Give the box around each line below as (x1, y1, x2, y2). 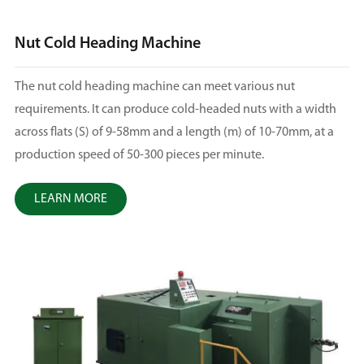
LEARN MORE (33, 193, 107, 206)
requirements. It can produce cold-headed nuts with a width (14, 103, 336, 117)
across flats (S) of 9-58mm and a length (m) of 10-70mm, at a (14, 126, 334, 140)
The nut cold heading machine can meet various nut (14, 80, 295, 94)
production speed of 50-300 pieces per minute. (14, 149, 264, 162)
